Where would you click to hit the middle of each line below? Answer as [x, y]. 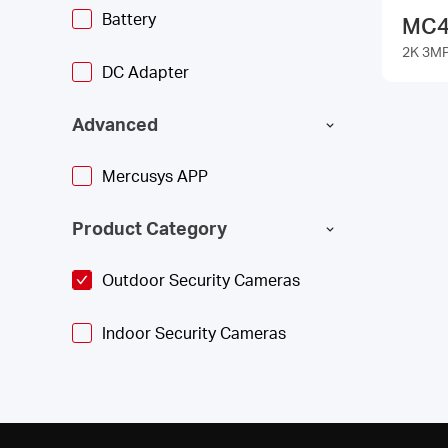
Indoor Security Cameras [194, 332]
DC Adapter [145, 71]
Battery [129, 18]
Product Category [149, 227]
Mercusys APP [155, 175]
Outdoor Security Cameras [201, 279]
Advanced [115, 123]
